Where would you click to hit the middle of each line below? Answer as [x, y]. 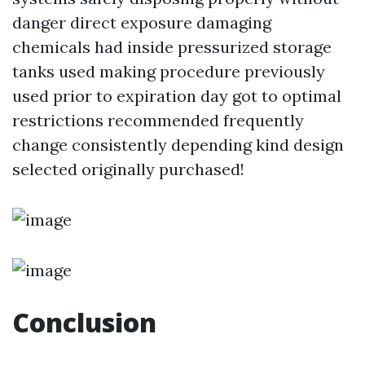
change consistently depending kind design [178, 145]
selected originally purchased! [128, 169]
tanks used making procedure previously [169, 71]
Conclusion [84, 322]
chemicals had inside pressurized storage [172, 47]
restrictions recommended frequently [158, 120]
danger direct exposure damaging [142, 22]
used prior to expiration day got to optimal [177, 96]
